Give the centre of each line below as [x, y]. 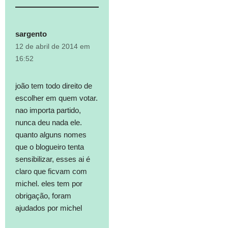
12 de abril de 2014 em [53, 47]
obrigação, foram [43, 196]
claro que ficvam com [51, 172]
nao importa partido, [48, 110]
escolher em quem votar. [56, 98]
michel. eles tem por [49, 184]
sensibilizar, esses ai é [53, 159]
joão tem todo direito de [54, 86]
